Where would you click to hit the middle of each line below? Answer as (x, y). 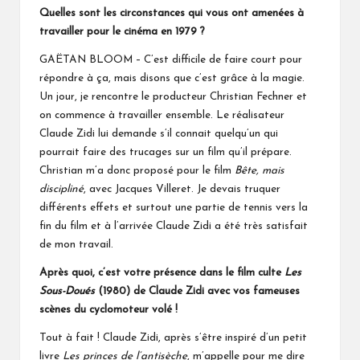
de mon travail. (76, 245)
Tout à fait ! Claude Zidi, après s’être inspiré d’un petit (173, 338)
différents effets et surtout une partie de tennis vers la (174, 208)
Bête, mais (260, 171)
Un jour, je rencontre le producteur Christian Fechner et (173, 97)
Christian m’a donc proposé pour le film (137, 171)
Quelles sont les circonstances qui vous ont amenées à (172, 14)
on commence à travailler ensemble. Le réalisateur (162, 116)
